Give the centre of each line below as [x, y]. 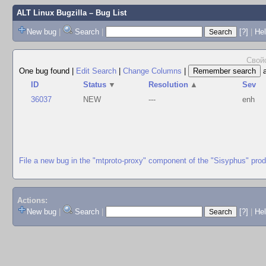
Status [95, 85]
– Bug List [106, 13]
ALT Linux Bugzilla [51, 13]
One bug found [45, 71]
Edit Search [96, 71]
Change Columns [152, 71]
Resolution [169, 85]
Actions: [32, 201]
